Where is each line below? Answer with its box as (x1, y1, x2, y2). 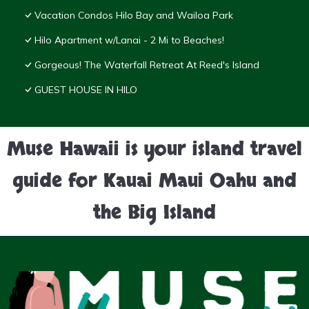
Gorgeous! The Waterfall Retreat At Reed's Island (34, 59, 259, 72)
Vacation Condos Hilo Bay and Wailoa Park (34, 9, 233, 22)
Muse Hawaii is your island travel (7, 137, 302, 163)
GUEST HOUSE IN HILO (34, 83, 137, 97)
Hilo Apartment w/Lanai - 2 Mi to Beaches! (34, 34, 224, 47)
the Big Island (93, 201, 216, 226)
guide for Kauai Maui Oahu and (12, 169, 297, 195)
